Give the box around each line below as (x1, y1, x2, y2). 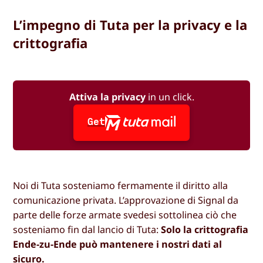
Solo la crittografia (161, 223, 249, 237)
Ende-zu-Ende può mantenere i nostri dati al (13, 238, 222, 251)
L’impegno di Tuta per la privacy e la (13, 15, 248, 33)
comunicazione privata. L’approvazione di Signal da (13, 194, 239, 207)
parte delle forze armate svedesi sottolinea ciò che (13, 208, 237, 222)
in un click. (145, 90, 194, 103)
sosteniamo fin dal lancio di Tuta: (13, 223, 161, 237)
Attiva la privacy (69, 90, 146, 103)
